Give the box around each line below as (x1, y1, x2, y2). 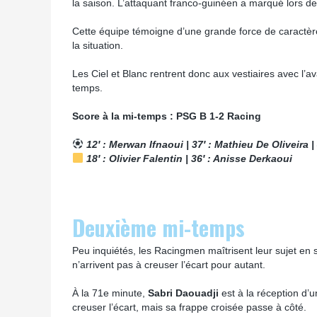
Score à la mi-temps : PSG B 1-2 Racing (72, 110, 261, 122)
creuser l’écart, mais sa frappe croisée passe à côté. (72, 301, 306, 313)
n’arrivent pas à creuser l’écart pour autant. (72, 259, 265, 270)
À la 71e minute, (72, 287, 148, 299)
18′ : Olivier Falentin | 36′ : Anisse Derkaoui (83, 153, 293, 164)
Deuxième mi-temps (72, 212, 245, 243)
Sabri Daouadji (148, 287, 221, 299)
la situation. (72, 40, 123, 51)
